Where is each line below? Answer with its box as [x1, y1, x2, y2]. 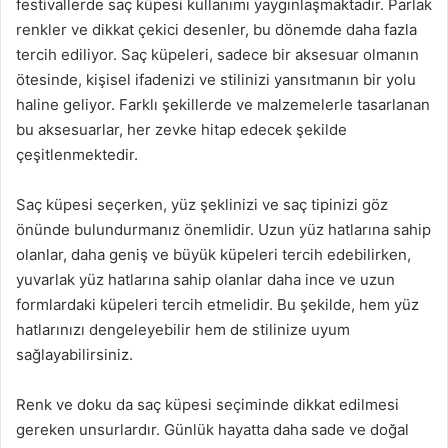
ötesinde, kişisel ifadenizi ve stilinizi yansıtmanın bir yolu [16, 70, 416, 89]
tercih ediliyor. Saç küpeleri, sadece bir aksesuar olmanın [16, 45, 419, 64]
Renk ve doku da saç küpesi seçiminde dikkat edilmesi [16, 395, 399, 414]
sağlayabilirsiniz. [16, 345, 133, 364]
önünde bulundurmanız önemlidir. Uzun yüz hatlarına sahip [16, 220, 431, 239]
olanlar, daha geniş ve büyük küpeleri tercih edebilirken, [16, 245, 411, 264]
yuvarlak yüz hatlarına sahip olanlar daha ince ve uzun [16, 270, 395, 289]
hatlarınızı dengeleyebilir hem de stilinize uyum [16, 320, 350, 339]
